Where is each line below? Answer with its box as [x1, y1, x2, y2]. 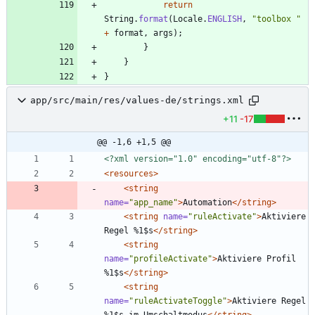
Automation [183, 197, 232, 207]
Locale [173, 13, 202, 24]
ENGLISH [207, 13, 242, 24]
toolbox [257, 13, 296, 24]
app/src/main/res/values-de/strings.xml [30, 95, 244, 106]
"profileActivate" [129, 253, 212, 264]
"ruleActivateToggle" [129, 295, 227, 306]
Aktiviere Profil [217, 253, 296, 264]
